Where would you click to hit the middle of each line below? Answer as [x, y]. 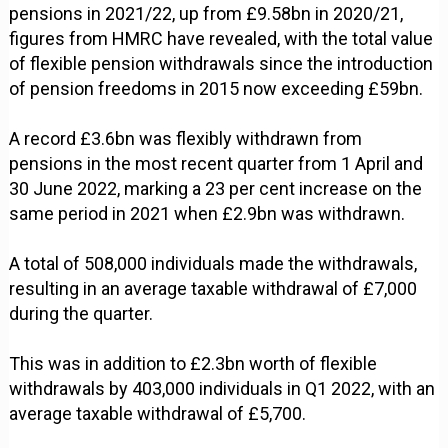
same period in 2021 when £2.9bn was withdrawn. [207, 214]
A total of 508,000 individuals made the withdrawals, [213, 264]
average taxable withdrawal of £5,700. [158, 414]
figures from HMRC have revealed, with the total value [221, 39]
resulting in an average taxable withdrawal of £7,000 [213, 289]
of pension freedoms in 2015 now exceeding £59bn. [216, 89]
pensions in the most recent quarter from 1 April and [216, 164]
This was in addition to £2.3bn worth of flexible [193, 364]
